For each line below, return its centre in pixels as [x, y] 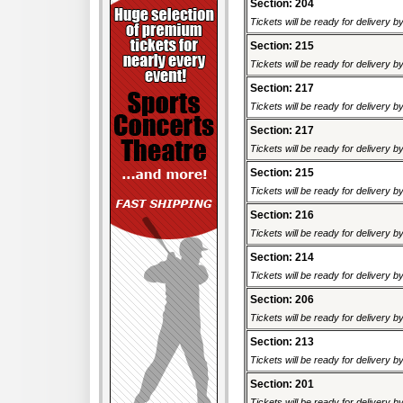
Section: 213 [282, 342]
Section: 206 [282, 300]
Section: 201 [282, 385]
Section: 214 [282, 258]
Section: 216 [282, 215]
